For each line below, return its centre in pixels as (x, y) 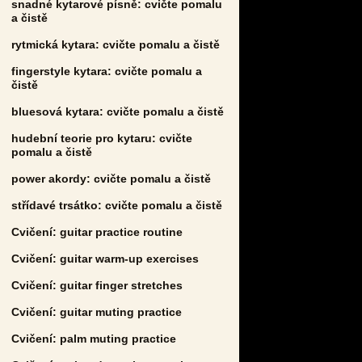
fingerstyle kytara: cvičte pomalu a (107, 71)
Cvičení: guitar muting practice (97, 311)
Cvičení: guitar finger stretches (97, 285)
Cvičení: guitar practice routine (97, 232)
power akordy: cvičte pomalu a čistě (111, 178)
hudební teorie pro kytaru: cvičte (102, 138)
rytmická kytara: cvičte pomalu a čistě (116, 44)
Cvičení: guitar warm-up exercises (105, 258)
